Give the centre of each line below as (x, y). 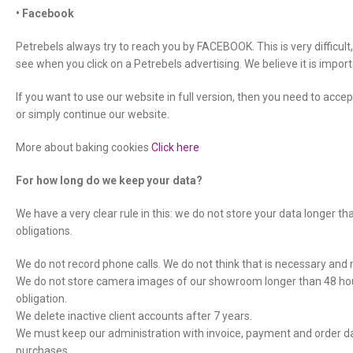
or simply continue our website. (93, 114)
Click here (175, 147)
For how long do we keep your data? (109, 180)
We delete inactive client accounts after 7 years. (134, 316)
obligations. (44, 231)
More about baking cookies (84, 147)
